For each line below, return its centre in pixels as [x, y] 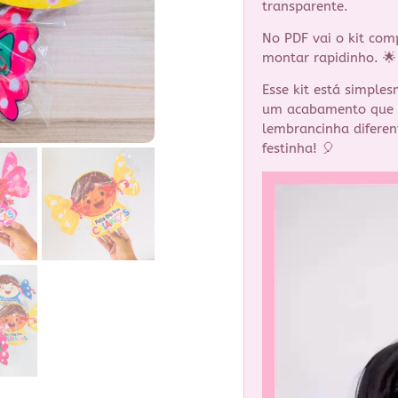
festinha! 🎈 [298, 149]
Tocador [286, 180]
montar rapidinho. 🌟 [329, 58]
